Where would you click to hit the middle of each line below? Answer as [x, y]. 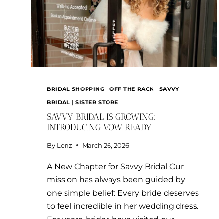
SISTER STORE [97, 102]
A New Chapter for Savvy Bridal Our [115, 166]
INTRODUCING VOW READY [99, 127]
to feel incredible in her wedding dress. [123, 206]
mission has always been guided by [116, 179]
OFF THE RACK [132, 89]
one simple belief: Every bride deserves [123, 193]
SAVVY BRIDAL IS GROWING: [101, 117]
